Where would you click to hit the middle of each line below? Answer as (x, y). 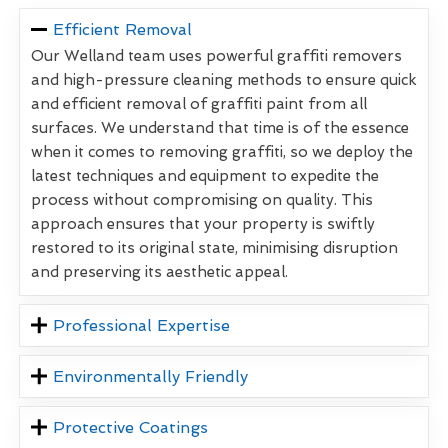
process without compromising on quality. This (202, 199)
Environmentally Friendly (151, 376)
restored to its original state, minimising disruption (214, 247)
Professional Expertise (142, 325)
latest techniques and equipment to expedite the (205, 175)
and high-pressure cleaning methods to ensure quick (224, 79)
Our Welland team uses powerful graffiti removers (216, 55)
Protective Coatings (131, 427)
